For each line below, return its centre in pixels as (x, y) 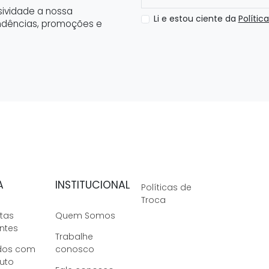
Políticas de (166, 188)
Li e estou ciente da (196, 19)
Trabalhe (74, 237)
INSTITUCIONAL (92, 185)
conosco (75, 249)
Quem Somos (85, 216)
